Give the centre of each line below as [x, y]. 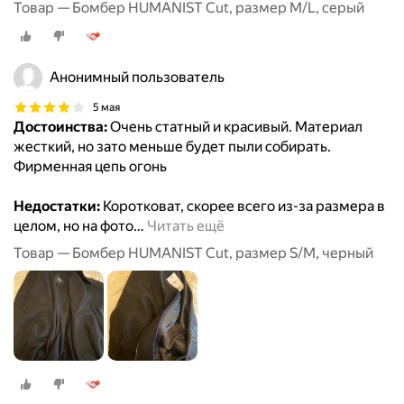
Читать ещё [186, 226]
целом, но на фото [73, 226]
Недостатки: [57, 207]
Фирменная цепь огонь [90, 167]
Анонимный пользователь [137, 78]
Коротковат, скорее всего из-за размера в [243, 207]
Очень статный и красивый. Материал [235, 127]
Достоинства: [60, 127]
